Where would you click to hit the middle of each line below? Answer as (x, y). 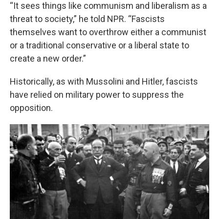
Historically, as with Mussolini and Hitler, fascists (104, 81)
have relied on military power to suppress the (97, 95)
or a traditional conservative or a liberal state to (99, 45)
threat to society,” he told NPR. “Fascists (87, 19)
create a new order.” (48, 58)
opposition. (31, 108)
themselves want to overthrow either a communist (108, 32)
